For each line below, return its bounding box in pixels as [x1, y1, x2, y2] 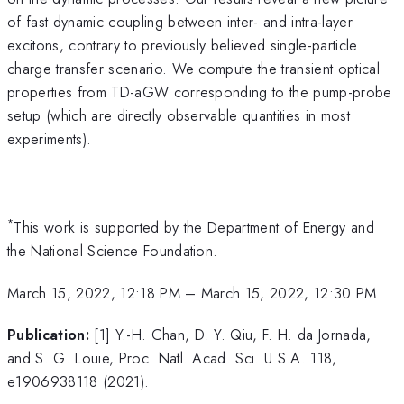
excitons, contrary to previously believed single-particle [7, 33, 358, 56]
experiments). [7, 127, 92, 150]
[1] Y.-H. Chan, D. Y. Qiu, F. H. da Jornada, [94, 324, 372, 346]
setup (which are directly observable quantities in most [7, 104, 351, 126]
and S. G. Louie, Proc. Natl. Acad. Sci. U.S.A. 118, [7, 347, 337, 370]
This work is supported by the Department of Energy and [14, 216, 375, 239]
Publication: [7, 324, 89, 346]
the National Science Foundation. [7, 240, 218, 262]
